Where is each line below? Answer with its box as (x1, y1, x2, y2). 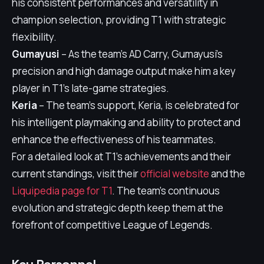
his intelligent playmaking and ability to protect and (12, 115, 240, 129)
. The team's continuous (112, 184, 220, 197)
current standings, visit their (12, 167, 140, 180)
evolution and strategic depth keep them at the (12, 201, 223, 214)
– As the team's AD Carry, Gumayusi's (60, 47, 223, 61)
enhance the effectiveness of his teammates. (12, 133, 216, 146)
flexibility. (12, 30, 57, 44)
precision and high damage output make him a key (12, 64, 236, 78)
